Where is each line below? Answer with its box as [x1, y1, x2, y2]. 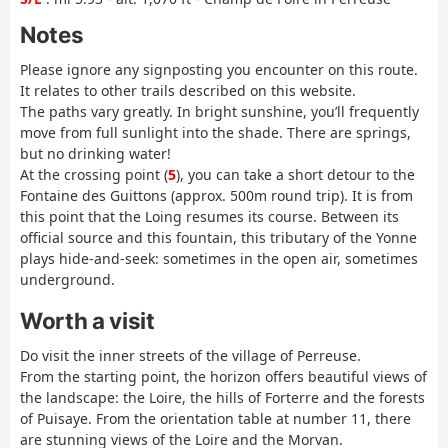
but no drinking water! [20, 144, 171, 164]
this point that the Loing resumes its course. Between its [20, 207, 399, 227]
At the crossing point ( [20, 165, 168, 185]
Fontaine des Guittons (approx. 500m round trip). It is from [20, 186, 413, 206]
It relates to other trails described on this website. [20, 81, 356, 101]
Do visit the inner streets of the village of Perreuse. [20, 346, 361, 366]
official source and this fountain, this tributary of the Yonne [20, 228, 417, 248]
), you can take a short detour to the [176, 165, 415, 185]
